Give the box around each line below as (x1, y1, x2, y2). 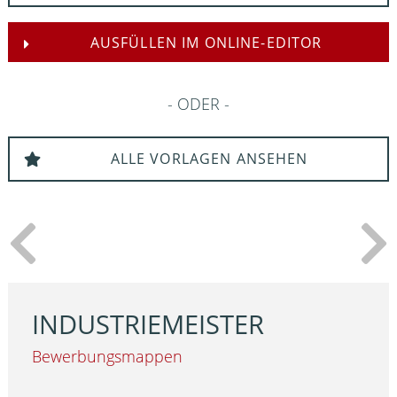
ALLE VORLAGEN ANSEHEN (110, 149, 308, 169)
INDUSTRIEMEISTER (32, 307, 265, 343)
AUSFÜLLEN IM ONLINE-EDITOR (90, 32, 323, 52)
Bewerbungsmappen (32, 346, 183, 368)
